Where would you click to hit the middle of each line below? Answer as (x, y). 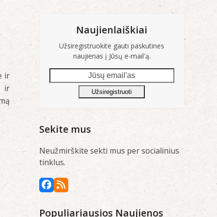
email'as (63, 85)
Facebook (67, 189)
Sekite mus (65, 129)
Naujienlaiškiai (112, 30)
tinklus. (52, 162)
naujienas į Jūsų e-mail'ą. (112, 56)
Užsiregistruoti (112, 92)
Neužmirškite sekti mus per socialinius (109, 150)
